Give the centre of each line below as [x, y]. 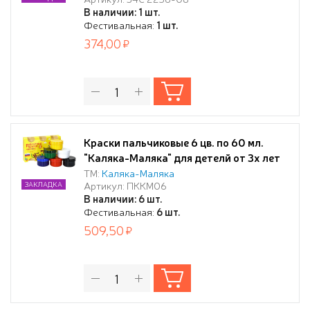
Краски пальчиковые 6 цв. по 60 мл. [174, 142]
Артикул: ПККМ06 [125, 185]
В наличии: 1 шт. [122, 11]
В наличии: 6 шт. [123, 198]
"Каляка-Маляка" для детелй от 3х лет [182, 157]
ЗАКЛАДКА [44, 184]
